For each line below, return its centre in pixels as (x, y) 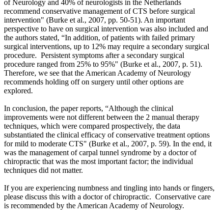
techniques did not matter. (44, 170)
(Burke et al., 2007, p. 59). (131, 143)
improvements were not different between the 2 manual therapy (102, 117)
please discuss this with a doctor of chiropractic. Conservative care (107, 196)
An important (164, 20)
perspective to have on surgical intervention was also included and (106, 28)
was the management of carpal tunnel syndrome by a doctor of (100, 152)
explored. (19, 90)
